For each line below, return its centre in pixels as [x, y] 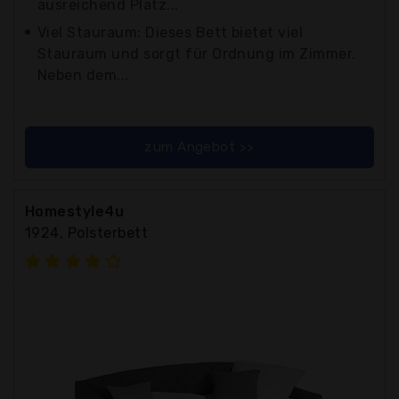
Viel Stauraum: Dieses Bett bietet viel [171, 32]
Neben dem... [83, 75]
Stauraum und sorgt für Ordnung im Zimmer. [197, 53]
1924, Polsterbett [87, 232]
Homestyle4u [75, 211]
